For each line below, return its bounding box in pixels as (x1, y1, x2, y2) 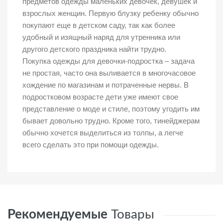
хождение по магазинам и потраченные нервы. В (22, 81, 189, 90)
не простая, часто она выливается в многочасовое (22, 69, 196, 78)
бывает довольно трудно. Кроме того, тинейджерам (22, 116, 200, 125)
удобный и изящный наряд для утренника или (22, 33, 180, 42)
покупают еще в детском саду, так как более (22, 21, 175, 30)
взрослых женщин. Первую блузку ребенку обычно (22, 9, 199, 18)
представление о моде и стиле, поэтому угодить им (22, 105, 200, 113)
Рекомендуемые (7, 208, 108, 222)
